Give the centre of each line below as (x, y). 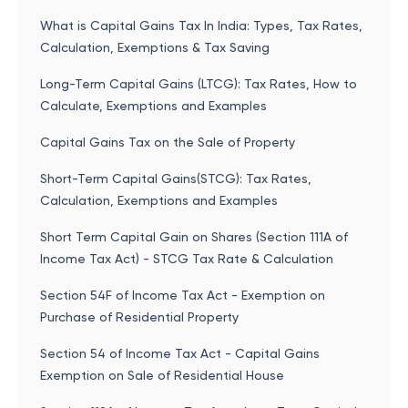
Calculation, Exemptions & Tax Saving (155, 47)
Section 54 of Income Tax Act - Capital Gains (180, 353)
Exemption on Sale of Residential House (162, 375)
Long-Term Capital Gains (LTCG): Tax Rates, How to (199, 84)
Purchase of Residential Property (139, 317)
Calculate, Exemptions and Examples (153, 106)
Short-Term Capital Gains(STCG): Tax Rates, (176, 178)
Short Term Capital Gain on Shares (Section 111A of (194, 237)
